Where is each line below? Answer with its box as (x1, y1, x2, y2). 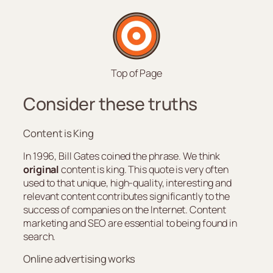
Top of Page (111, 66, 162, 80)
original (23, 163, 60, 177)
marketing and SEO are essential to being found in (23, 216, 238, 230)
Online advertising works (23, 251, 135, 266)
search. (23, 230, 56, 244)
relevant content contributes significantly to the (23, 190, 230, 204)
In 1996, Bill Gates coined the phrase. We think (23, 149, 221, 163)
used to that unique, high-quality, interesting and (23, 176, 232, 190)
